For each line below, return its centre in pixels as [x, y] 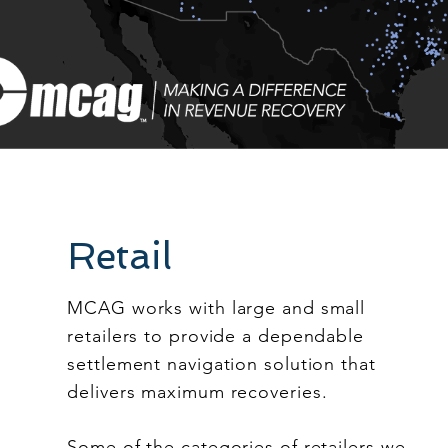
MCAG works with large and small [216, 308]
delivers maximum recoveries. [197, 392]
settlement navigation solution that [221, 364]
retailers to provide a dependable [215, 336]
